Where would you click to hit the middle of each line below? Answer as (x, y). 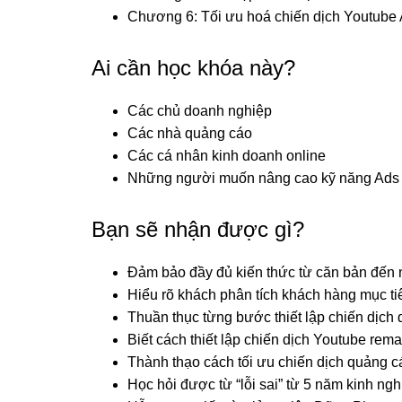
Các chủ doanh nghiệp (200, 110)
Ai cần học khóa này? (193, 67)
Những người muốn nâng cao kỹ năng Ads (263, 178)
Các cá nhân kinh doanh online (227, 155)
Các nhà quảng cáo (190, 133)
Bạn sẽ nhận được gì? (198, 229)
